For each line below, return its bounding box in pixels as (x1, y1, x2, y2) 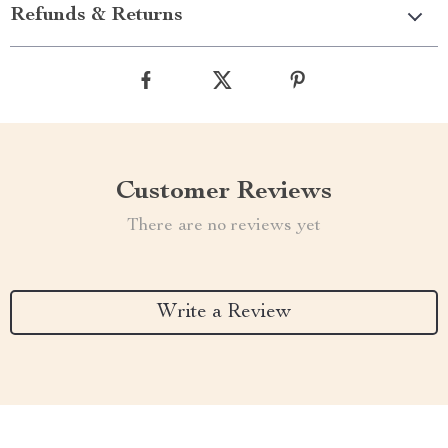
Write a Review (157, 302, 291, 323)
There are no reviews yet (127, 217, 321, 235)
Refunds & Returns (10, 6, 183, 26)
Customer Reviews (116, 179, 332, 205)
